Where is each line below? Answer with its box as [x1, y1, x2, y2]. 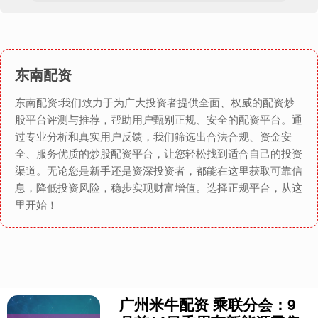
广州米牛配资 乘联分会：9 [119, 293, 297, 315]
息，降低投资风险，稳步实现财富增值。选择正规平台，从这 [15, 180, 302, 195]
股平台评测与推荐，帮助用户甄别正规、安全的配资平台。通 [15, 111, 302, 127]
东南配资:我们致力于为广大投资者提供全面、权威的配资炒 [15, 94, 295, 110]
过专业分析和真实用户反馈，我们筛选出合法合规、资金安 [15, 128, 292, 144]
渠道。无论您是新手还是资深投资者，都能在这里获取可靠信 [15, 163, 302, 178]
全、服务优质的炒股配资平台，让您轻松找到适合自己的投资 [15, 146, 302, 161]
